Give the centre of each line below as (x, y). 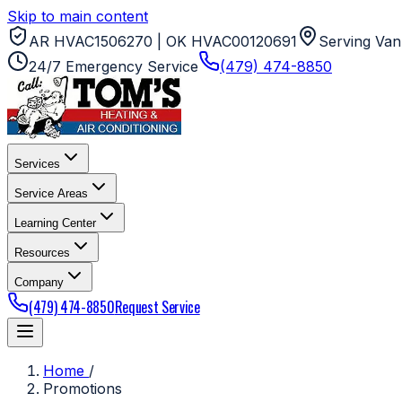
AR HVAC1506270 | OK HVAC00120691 (163, 41)
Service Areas (51, 193)
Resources (42, 253)
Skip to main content (78, 16)
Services (37, 164)
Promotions (83, 389)
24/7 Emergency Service (114, 66)
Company (39, 282)
